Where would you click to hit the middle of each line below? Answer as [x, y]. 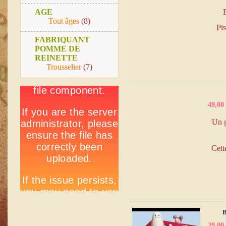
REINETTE [56, 58]
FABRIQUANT [62, 40]
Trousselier [64, 67]
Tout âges [64, 21]
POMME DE [58, 49]
